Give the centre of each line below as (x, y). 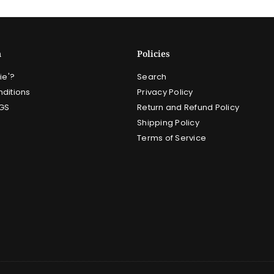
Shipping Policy (168, 123)
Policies (154, 54)
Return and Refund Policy (188, 108)
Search (152, 77)
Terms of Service (172, 138)
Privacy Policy (165, 92)
